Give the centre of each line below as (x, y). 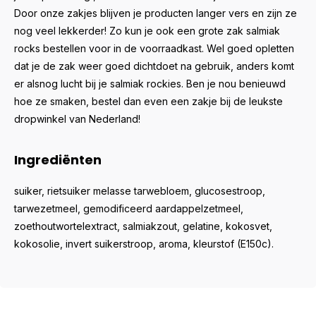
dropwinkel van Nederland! (77, 119)
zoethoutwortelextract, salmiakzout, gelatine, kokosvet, (143, 226)
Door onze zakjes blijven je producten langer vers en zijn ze (156, 13)
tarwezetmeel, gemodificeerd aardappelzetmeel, (129, 208)
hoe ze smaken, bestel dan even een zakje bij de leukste (148, 101)
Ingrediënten (58, 160)
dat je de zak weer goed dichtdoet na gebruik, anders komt (154, 66)
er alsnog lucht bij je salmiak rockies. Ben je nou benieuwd (150, 84)
